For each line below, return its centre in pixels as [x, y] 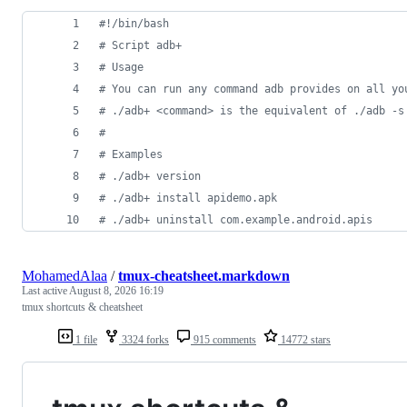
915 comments [223, 340]
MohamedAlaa [65, 276]
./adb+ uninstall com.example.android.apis [239, 220]
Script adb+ [144, 46]
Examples [134, 155]
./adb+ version [153, 177]
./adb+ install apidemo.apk [191, 199]
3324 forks [144, 340]
